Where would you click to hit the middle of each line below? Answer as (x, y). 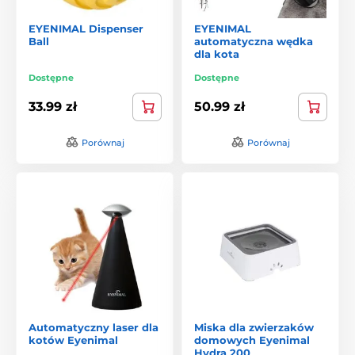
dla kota (217, 53)
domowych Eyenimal (252, 340)
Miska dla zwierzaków (254, 327)
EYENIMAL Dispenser (86, 28)
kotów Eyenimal (73, 340)
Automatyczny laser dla (94, 327)
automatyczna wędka (254, 41)
